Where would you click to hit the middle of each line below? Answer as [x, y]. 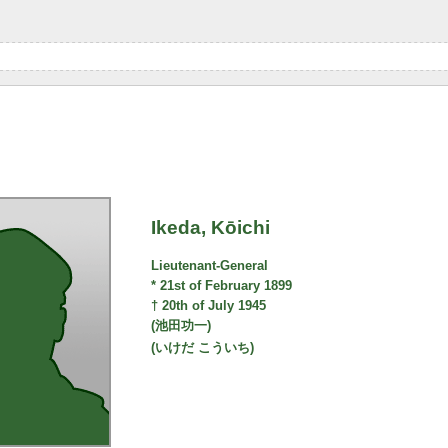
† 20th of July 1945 [209, 306]
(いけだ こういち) [203, 348]
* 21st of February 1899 [222, 286]
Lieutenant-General [210, 266]
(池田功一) [181, 326]
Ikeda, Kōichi [211, 227]
